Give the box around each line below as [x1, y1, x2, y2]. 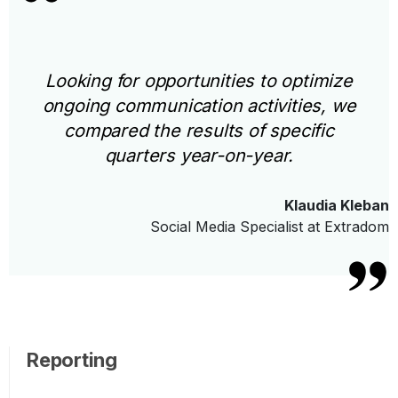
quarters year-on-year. [104, 145, 294, 167]
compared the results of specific [64, 120, 334, 142]
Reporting [27, 348, 118, 372]
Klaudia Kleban [284, 196, 389, 215]
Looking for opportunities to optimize [45, 70, 353, 92]
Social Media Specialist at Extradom [150, 218, 389, 236]
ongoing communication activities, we [42, 95, 356, 117]
